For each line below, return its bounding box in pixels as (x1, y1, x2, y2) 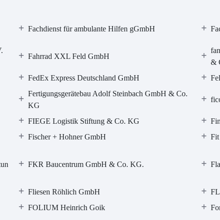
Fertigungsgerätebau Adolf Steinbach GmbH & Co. (28, 89, 188, 98)
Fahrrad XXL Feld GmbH (28, 52, 110, 60)
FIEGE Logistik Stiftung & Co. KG (28, 117, 140, 125)
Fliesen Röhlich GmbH (28, 188, 101, 196)
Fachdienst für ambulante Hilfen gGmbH (28, 25, 156, 33)
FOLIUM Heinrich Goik (28, 203, 106, 212)
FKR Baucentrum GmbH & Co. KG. (28, 160, 144, 168)
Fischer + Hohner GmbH (28, 133, 107, 141)
